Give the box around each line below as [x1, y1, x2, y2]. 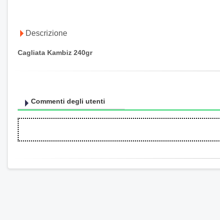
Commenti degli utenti [31, 97, 105, 105]
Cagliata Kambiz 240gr [18, 48, 92, 56]
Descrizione [26, 28, 67, 37]
